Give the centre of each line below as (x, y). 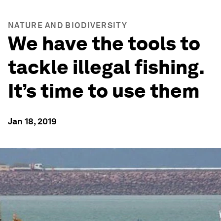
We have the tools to (104, 43)
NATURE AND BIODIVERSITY (68, 25)
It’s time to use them (104, 91)
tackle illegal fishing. (106, 67)
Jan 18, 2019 (32, 121)
